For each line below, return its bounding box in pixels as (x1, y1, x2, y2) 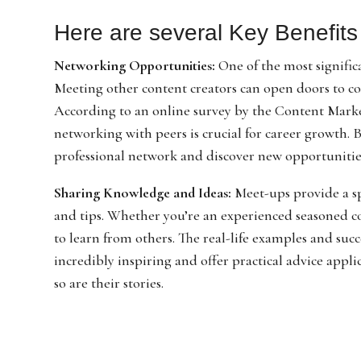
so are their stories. (54, 273, 164, 292)
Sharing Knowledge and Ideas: (54, 183, 235, 201)
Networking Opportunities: (54, 56, 216, 74)
